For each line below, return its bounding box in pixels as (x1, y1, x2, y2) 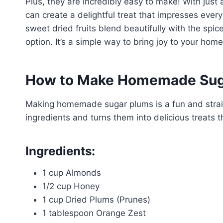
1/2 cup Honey (42, 181, 100, 191)
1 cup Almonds (42, 167, 101, 178)
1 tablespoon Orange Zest (42, 208, 146, 218)
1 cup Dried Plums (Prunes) (42, 194, 150, 205)
